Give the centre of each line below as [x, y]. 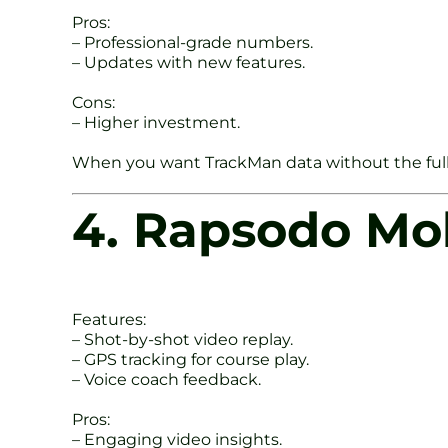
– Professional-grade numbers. [192, 42]
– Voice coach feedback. [166, 379]
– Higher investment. [156, 122]
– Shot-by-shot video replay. [182, 339]
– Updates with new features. [188, 62]
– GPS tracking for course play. [190, 359]
